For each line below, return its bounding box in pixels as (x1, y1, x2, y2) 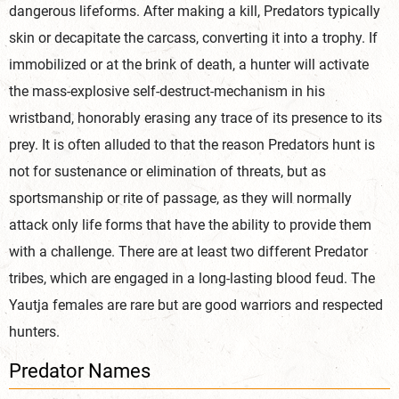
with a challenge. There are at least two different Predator (9, 243, 368, 261)
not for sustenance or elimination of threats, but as (9, 163, 326, 181)
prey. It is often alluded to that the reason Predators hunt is (9, 136, 375, 154)
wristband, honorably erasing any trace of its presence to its (9, 110, 382, 127)
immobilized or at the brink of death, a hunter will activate (9, 56, 369, 74)
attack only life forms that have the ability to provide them (9, 216, 371, 234)
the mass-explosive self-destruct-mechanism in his (9, 83, 325, 101)
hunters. (9, 323, 60, 341)
